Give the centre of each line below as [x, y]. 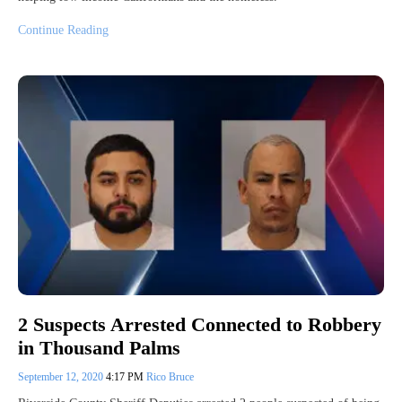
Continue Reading [63, 30]
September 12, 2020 [62, 377]
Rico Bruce [170, 377]
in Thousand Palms [99, 348]
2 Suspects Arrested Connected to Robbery [200, 325]
